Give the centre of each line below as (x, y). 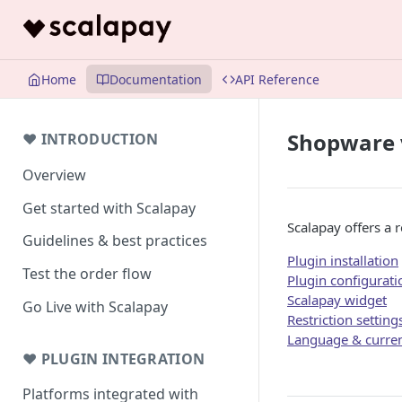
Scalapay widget (337, 300)
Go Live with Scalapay (95, 306)
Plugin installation (343, 260)
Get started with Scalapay (109, 208)
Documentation (156, 79)
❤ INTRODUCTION (91, 139)
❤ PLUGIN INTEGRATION (114, 358)
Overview (54, 175)
